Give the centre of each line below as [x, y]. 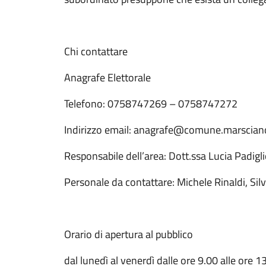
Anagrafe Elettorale [107, 77]
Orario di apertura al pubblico [129, 234]
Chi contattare [96, 51]
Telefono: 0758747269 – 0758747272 [151, 104]
